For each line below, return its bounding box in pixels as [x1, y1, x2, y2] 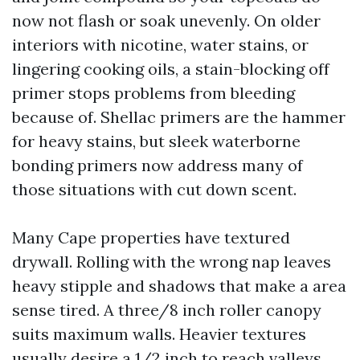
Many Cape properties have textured [12, 227, 290, 247]
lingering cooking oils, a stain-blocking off [12, 59, 329, 79]
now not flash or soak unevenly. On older [12, 10, 321, 31]
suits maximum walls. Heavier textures [12, 324, 306, 344]
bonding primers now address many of [12, 155, 303, 175]
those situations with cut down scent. [12, 179, 297, 199]
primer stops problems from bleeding [12, 83, 295, 103]
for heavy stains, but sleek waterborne [12, 131, 301, 151]
